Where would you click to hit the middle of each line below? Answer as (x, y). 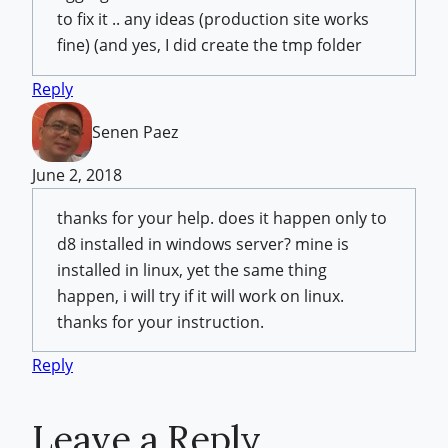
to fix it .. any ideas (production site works (213, 19)
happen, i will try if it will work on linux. (200, 295)
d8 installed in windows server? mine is (203, 243)
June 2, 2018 (77, 174)
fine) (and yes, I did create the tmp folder (209, 45)
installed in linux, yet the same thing (192, 269)
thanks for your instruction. (160, 321)
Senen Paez (135, 131)
